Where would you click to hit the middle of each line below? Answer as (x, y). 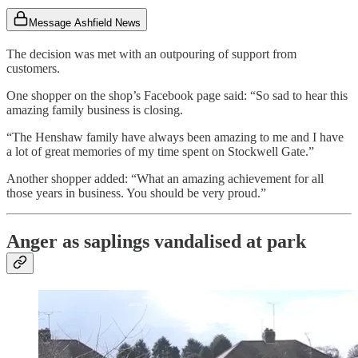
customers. (33, 69)
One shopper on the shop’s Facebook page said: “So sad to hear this (177, 96)
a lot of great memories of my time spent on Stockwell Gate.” (160, 152)
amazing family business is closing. (95, 110)
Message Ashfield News (85, 23)
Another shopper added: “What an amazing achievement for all (165, 179)
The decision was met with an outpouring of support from (151, 54)
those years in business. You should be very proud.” (136, 193)
